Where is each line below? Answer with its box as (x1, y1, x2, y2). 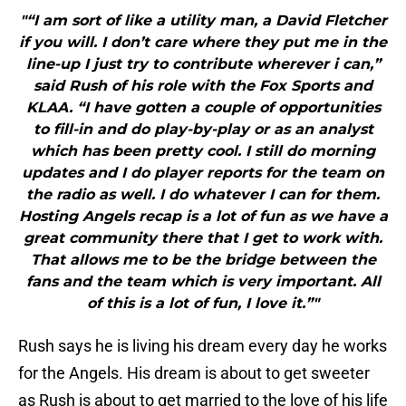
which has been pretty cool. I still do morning (31, 142, 375, 160)
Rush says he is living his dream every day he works (18, 336, 387, 356)
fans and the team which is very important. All (25, 273, 381, 291)
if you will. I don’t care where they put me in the (19, 34, 387, 52)
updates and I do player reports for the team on (22, 164, 384, 182)
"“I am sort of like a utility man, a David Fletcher (19, 12, 387, 30)
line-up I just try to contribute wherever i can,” (25, 55, 381, 73)
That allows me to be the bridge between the (30, 251, 376, 269)
